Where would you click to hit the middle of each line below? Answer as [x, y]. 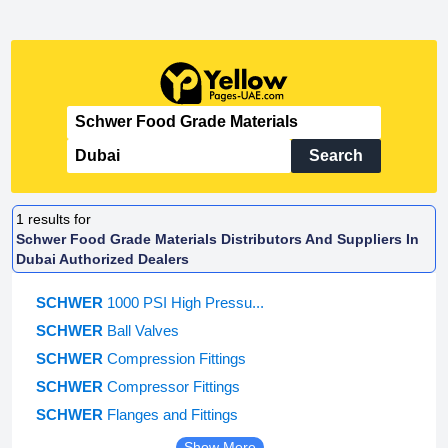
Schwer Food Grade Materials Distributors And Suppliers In [218, 238]
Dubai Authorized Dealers [103, 258]
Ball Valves [143, 331]
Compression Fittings [176, 359]
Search [335, 155]
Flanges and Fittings [172, 415]
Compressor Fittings [173, 387]
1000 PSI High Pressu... [185, 303]
